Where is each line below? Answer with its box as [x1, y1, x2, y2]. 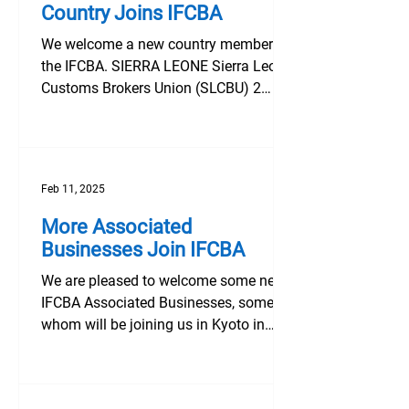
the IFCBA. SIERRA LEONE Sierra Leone [41, 58, 292, 75]
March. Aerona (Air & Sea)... [41, 338, 218, 355]
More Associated [41, 215, 192, 238]
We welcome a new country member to [41, 36, 289, 53]
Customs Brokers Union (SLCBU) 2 [41, 79, 261, 97]
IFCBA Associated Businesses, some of [41, 294, 291, 311]
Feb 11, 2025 [41, 183, 105, 195]
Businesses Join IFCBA [41, 238, 245, 261]
